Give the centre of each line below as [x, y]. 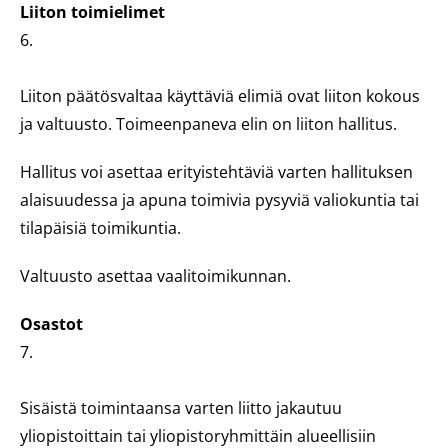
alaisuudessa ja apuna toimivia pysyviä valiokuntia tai [219, 200]
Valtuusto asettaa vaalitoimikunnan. [155, 276]
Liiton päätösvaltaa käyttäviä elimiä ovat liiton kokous [220, 96]
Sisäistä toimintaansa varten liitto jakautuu [181, 408]
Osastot [51, 324]
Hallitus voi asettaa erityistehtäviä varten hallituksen [216, 172]
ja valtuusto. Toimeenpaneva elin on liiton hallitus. [208, 124]
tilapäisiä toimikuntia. [100, 228]
